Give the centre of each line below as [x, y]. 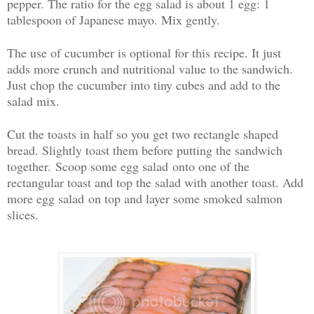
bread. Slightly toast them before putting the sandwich [145, 150]
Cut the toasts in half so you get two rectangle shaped [143, 134]
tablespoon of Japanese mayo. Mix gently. [114, 19]
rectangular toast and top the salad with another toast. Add [155, 182]
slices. [25, 214]
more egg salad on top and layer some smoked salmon [145, 198]
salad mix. [33, 101]
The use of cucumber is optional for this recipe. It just [144, 52]
